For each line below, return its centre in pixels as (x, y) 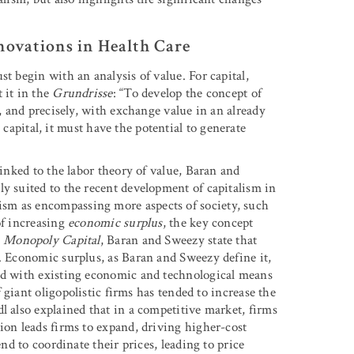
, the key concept (208, 222)
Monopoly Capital (52, 240)
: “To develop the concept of (187, 93)
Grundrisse (83, 93)
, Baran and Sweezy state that (179, 240)
